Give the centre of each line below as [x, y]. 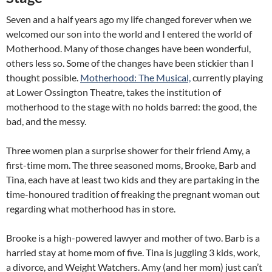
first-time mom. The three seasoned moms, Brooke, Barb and [131, 165]
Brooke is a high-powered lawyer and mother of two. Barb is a [133, 238]
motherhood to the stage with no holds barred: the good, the [131, 107]
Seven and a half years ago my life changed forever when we [129, 19]
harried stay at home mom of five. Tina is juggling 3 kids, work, [133, 252]
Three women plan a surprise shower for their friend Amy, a [128, 150]
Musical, [173, 77]
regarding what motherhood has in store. [91, 209]
